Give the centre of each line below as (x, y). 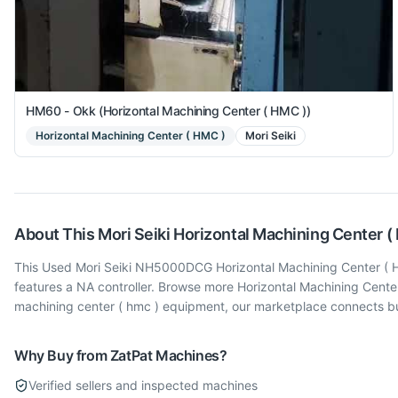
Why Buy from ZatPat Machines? (121, 355)
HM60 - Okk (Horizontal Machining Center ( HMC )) (168, 110)
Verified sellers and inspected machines (143, 385)
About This (56, 234)
